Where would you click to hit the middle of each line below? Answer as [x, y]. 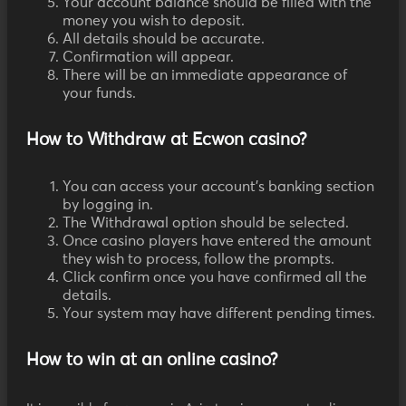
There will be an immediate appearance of [205, 76]
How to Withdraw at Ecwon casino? [167, 140]
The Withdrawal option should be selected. [206, 223]
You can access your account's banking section [218, 187]
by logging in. [108, 205]
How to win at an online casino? [152, 361]
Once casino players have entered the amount [217, 242]
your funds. [99, 94]
